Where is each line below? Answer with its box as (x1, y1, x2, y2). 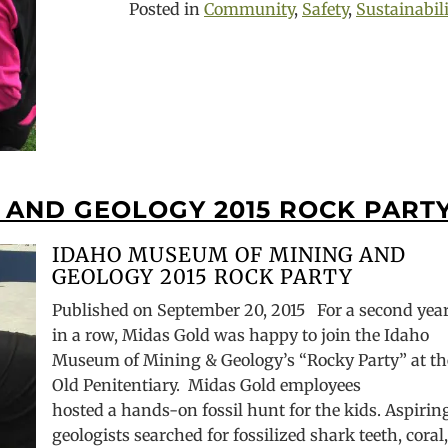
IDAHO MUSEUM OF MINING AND (52, 242, 407, 267)
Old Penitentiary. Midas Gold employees (52, 375, 362, 395)
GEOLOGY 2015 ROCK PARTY (52, 264, 354, 289)
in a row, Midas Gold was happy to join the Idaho (52, 325, 430, 345)
